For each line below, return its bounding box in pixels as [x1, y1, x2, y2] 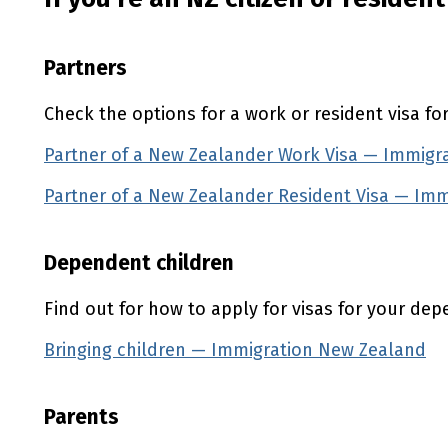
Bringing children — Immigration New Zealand [44, 339, 426, 361]
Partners [44, 55, 127, 81]
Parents [44, 404, 119, 430]
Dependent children [44, 250, 234, 276]
